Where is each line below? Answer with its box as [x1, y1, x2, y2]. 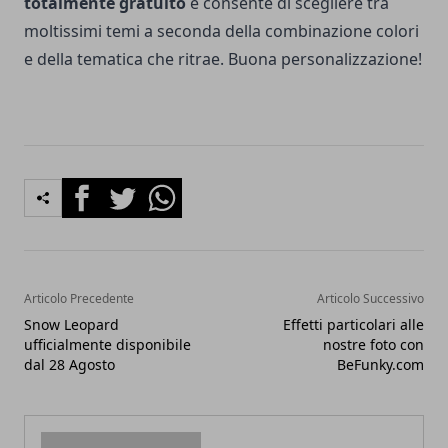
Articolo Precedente [24, 289, 134, 307]
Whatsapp [141, 177, 218, 200]
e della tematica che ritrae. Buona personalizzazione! [24, 47, 422, 70]
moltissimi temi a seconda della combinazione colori [24, 19, 419, 42]
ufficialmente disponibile [24, 334, 191, 354]
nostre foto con [323, 334, 424, 354]
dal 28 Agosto [24, 354, 115, 374]
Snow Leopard [24, 314, 119, 334]
